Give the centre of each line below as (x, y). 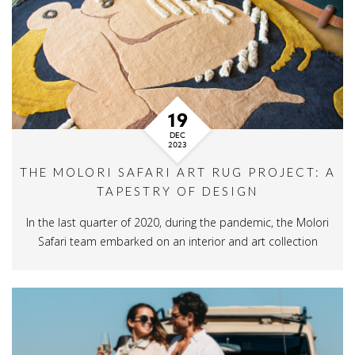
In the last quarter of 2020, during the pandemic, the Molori (177, 222)
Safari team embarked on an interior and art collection (177, 241)
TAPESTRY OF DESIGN (177, 191)
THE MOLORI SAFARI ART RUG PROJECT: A (177, 172)
